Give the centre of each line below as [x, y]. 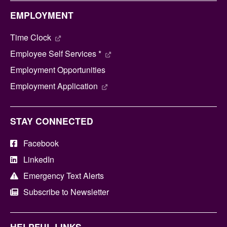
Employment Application [54, 86]
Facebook [41, 143]
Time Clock [31, 37]
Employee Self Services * [56, 53]
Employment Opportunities [58, 69]
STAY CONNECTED [52, 121]
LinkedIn [39, 159]
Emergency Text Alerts [64, 175]
